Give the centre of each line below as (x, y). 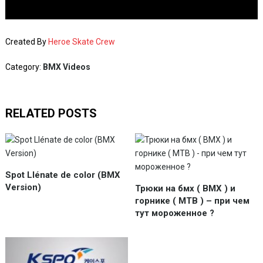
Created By (26, 42)
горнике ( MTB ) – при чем (193, 201)
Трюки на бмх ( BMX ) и (186, 188)
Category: (24, 67)
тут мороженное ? (175, 213)
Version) (23, 187)
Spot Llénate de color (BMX (63, 175)
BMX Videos (66, 67)
